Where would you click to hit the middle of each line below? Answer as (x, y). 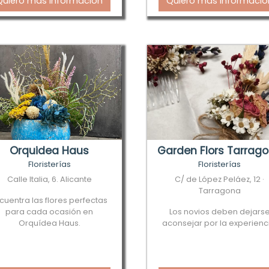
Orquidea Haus (50, 151)
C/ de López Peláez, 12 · (220, 179)
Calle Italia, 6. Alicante (49, 179)
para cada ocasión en (50, 212)
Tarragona (219, 191)
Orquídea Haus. (49, 223)
